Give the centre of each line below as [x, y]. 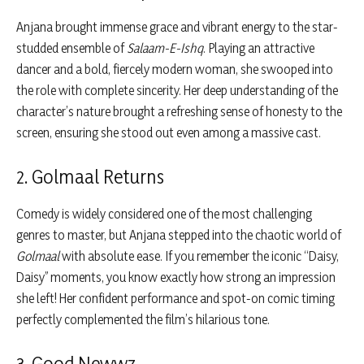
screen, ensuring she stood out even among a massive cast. [169, 133]
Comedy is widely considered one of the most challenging [164, 214]
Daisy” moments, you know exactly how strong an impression [176, 277]
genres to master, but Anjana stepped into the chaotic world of [179, 235]
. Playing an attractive [259, 48]
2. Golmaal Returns [90, 177]
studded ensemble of [71, 48]
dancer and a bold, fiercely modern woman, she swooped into [175, 69]
